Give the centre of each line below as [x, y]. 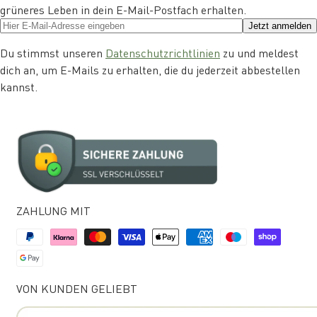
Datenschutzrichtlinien [163, 52]
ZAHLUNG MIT [53, 210]
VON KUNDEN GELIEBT [77, 289]
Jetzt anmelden [280, 25]
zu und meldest [259, 52]
